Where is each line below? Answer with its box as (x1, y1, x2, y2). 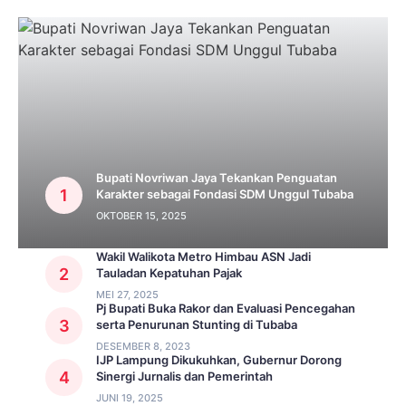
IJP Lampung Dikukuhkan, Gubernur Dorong (96, 353, 342, 368)
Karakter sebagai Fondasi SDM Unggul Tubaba (96, 187, 353, 202)
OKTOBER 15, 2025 (96, 209, 187, 223)
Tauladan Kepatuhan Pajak (96, 266, 242, 281)
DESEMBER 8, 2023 (96, 340, 190, 353)
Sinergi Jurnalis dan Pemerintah (96, 369, 273, 384)
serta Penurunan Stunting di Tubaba (96, 317, 297, 333)
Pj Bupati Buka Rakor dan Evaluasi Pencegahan (96, 301, 355, 316)
